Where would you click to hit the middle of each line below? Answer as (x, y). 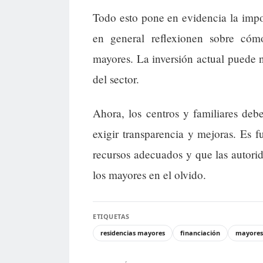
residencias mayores (133, 232)
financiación (200, 232)
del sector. (116, 79)
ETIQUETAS (111, 216)
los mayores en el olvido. (149, 174)
